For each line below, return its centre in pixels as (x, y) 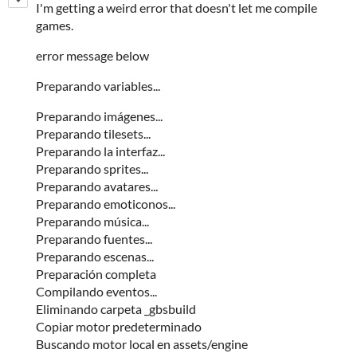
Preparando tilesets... (93, 133)
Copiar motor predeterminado (119, 326)
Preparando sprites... (92, 168)
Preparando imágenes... (99, 116)
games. (55, 25)
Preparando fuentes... (94, 238)
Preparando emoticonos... (106, 203)
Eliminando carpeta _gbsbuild (116, 308)
